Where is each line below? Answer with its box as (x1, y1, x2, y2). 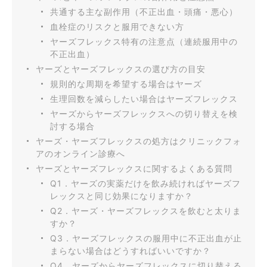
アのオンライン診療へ (36, 148, 125, 159)
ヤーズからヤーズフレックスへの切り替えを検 (50, 108, 238, 119)
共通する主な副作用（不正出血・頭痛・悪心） (50, 6, 238, 17)
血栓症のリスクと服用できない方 (50, 21, 184, 32)
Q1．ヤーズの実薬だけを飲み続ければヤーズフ (50, 178, 241, 188)
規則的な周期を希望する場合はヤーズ (50, 78, 202, 89)
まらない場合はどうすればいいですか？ (50, 245, 211, 256)
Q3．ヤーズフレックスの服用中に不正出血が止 (50, 232, 242, 243)
